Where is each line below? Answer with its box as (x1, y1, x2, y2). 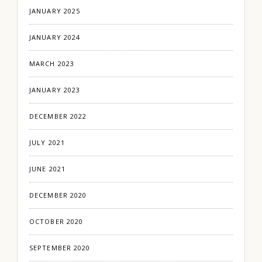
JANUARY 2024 (29, 33, 81, 42)
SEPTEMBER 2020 (29, 243, 91, 253)
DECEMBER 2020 (29, 191, 87, 200)
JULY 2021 (29, 138, 65, 147)
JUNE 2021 (29, 164, 65, 174)
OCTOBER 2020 (29, 217, 84, 226)
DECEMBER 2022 (29, 112, 87, 121)
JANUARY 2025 (29, 6, 81, 16)
